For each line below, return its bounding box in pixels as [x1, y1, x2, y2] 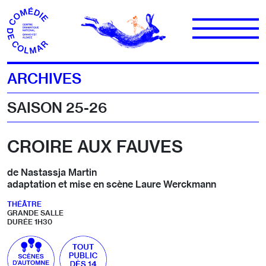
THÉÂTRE [7, 199, 42, 208]
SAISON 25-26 [7, 99, 107, 116]
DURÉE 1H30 [7, 217, 52, 226]
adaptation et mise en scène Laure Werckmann [7, 178, 216, 190]
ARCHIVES [7, 69, 81, 87]
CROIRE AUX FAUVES [7, 136, 183, 157]
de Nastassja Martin [7, 166, 97, 178]
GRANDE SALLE [7, 208, 64, 217]
